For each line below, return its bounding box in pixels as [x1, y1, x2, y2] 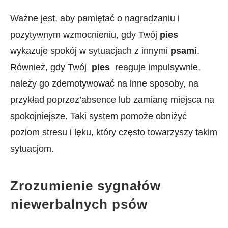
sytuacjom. [10, 144, 54, 154]
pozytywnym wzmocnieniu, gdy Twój [10, 30, 160, 40]
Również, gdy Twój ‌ [10, 62, 92, 72]
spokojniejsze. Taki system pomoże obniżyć [10, 111, 187, 121]
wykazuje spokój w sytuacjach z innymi [10, 46, 170, 56]
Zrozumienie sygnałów [10, 178, 161, 193]
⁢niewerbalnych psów [10, 196, 148, 212]
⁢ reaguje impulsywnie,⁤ [110, 62, 201, 72]
